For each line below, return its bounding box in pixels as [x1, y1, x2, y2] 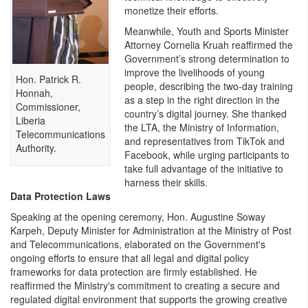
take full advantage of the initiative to [124, 162, 283, 176]
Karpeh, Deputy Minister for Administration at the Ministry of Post [10, 223, 291, 238]
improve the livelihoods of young [124, 65, 265, 80]
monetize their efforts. [124, 3, 219, 18]
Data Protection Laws [10, 189, 111, 203]
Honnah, [16, 86, 53, 100]
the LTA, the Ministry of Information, [124, 120, 279, 135]
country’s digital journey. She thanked [124, 107, 287, 121]
